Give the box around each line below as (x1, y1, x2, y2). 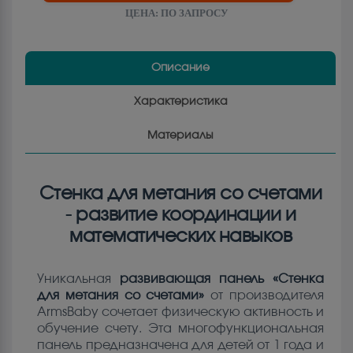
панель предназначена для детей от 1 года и (37, 338, 324, 351)
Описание (151, 62, 210, 74)
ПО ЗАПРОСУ (160, 7, 229, 20)
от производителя (204, 288, 325, 302)
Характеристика (133, 96, 228, 108)
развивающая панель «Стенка (120, 272, 324, 285)
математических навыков (69, 228, 292, 247)
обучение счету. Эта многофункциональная (37, 321, 324, 335)
